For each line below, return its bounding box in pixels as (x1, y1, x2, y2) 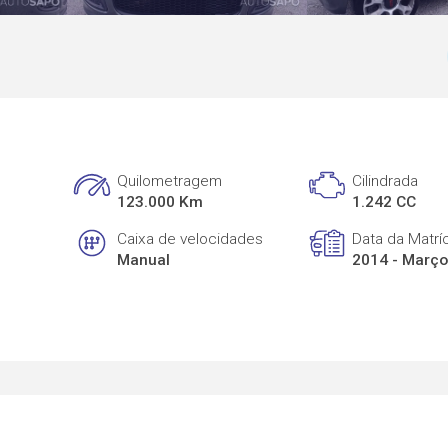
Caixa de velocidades (117, 229, 264, 248)
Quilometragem (117, 172, 223, 191)
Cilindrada (352, 172, 419, 191)
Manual (117, 250, 171, 269)
